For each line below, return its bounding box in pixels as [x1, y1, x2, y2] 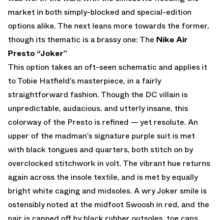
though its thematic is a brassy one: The [8, 33, 156, 45]
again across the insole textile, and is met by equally [8, 171, 198, 183]
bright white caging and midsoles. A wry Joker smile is [8, 185, 207, 196]
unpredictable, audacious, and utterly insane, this [8, 102, 188, 114]
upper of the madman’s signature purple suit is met [8, 130, 195, 141]
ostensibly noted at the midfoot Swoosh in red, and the [8, 198, 209, 210]
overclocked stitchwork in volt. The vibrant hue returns [8, 157, 210, 169]
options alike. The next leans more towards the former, [8, 20, 209, 31]
